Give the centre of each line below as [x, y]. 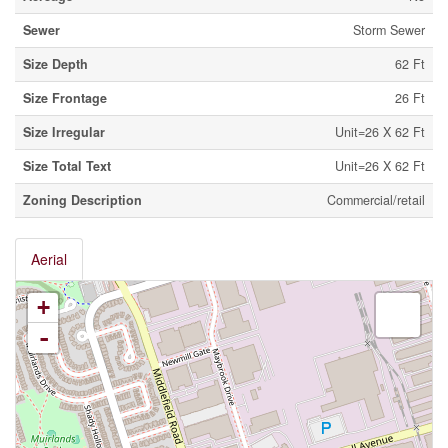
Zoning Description [82, 200]
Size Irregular [64, 132]
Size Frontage [65, 98]
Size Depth [55, 64]
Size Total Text [67, 166]
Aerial [49, 259]
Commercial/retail [376, 200]
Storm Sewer [389, 30]
